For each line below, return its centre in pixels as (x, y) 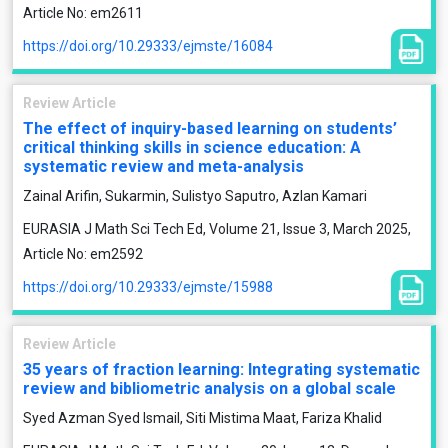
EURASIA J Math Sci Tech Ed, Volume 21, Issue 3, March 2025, (217, 229)
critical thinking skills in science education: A (192, 147)
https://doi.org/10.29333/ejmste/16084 (148, 46)
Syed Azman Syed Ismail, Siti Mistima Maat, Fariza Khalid (202, 418)
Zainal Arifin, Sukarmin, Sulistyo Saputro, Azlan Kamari (195, 196)
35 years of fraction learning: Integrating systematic (221, 369)
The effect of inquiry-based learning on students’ (210, 128)
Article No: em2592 (83, 254)
